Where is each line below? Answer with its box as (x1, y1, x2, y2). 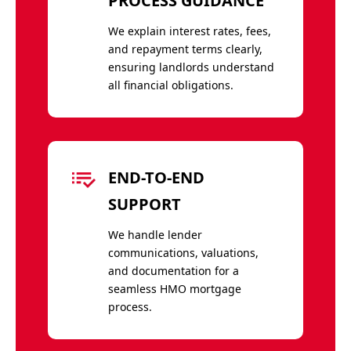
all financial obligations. (107, 77, 233, 92)
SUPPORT (107, 193, 181, 215)
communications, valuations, (107, 244, 259, 260)
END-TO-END (107, 166, 204, 188)
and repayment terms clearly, (107, 41, 262, 56)
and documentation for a (107, 262, 239, 278)
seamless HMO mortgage (107, 280, 241, 296)
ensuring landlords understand (107, 59, 274, 74)
